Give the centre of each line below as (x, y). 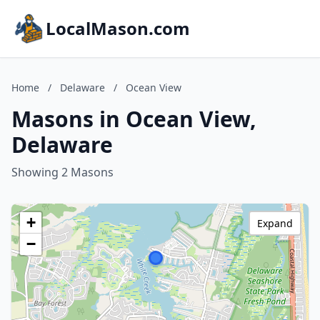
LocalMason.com (118, 28)
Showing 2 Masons (62, 172)
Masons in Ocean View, (134, 119)
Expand (275, 223)
